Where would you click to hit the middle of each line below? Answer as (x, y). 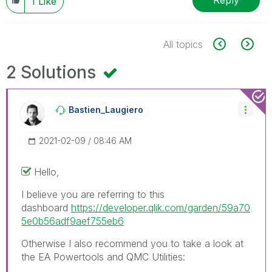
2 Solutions (53, 72)
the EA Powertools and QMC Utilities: (105, 257)
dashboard (46, 207)
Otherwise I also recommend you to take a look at (132, 243)
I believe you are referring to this (93, 194)
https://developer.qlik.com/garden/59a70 (161, 207)
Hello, (48, 172)
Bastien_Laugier (103, 109)
